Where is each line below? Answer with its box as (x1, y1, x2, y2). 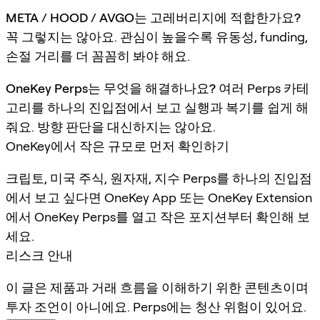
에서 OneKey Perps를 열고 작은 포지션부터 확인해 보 (6, 209, 310, 224)
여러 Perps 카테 (216, 80, 309, 96)
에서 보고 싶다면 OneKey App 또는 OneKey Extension (6, 189, 312, 205)
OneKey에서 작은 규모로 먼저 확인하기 (6, 138, 229, 154)
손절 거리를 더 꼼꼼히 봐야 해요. (6, 48, 190, 64)
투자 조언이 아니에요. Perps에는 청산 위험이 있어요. (6, 299, 306, 314)
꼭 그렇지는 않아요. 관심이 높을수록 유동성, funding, (6, 29, 308, 44)
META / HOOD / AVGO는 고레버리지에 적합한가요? (6, 9, 301, 25)
